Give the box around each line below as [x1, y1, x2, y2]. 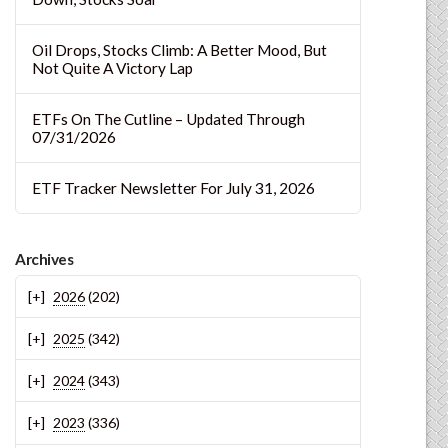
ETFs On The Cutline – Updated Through [32, 109, 306, 128]
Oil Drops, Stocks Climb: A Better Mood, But [32, 40, 328, 59]
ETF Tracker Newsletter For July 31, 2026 [32, 178, 316, 197]
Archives [15, 250, 74, 269]
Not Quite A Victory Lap [32, 58, 194, 77]
